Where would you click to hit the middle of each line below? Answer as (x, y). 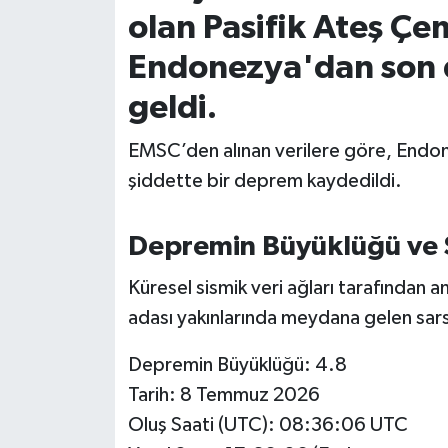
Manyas (86, 352)
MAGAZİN (95, 250)
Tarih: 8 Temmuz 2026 (223, 394)
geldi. (172, 107)
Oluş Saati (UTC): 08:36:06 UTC (267, 424)
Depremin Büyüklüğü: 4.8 (237, 364)
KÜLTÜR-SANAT (118, 199)
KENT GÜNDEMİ (119, 97)
